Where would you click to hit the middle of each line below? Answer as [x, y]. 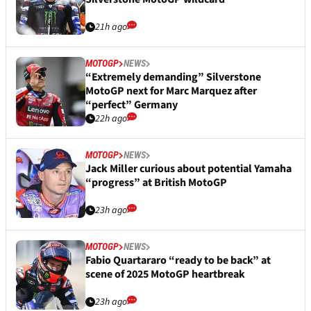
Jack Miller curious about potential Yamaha [188, 169]
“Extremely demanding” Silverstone [173, 77]
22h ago [111, 119]
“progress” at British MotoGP [156, 183]
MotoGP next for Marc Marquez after [171, 91]
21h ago [111, 27]
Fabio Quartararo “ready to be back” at [178, 261]
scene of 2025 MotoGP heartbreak [165, 275]
